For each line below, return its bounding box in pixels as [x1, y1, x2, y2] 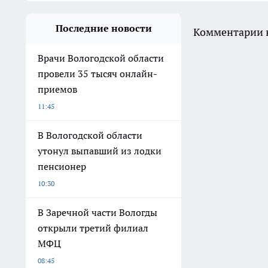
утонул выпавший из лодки [38, 145, 162, 157]
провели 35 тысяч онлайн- [38, 68, 157, 80]
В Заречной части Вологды [38, 206, 157, 219]
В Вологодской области [38, 129, 142, 142]
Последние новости [55, 22, 152, 35]
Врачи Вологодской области [38, 52, 164, 65]
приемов [38, 83, 77, 96]
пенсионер [38, 160, 86, 173]
